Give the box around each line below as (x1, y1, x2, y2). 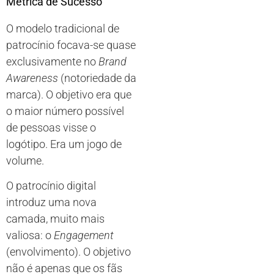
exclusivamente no (6, 55, 98, 68)
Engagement (54, 229, 114, 242)
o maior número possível (6, 105, 124, 117)
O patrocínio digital (6, 179, 96, 193)
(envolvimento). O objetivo (6, 245, 131, 259)
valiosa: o (6, 229, 54, 242)
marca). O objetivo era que (6, 88, 131, 101)
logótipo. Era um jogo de (6, 138, 122, 150)
